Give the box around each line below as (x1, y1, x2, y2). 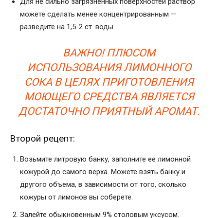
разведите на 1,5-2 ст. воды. (20, 22, 115, 31)
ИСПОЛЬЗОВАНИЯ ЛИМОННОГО (27, 61, 191, 73)
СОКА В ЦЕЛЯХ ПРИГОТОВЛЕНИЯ (24, 75, 194, 88)
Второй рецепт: (10, 132, 75, 144)
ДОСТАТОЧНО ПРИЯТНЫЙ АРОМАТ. (18, 105, 200, 117)
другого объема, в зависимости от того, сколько (20, 180, 186, 189)
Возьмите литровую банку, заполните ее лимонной (20, 154, 191, 163)
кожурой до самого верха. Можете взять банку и (20, 167, 185, 176)
